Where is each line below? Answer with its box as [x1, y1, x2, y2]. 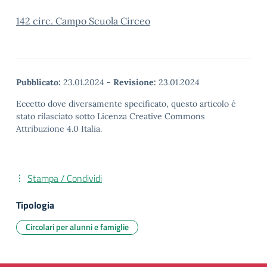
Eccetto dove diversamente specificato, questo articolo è [16, 98, 236, 109]
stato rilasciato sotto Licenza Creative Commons [16, 111, 205, 122]
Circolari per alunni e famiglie [26, 221, 129, 233]
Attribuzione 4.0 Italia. [16, 123, 102, 134]
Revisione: [113, 77, 156, 88]
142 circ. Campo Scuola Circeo [16, 15, 150, 27]
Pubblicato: [16, 77, 61, 88]
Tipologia [16, 198, 54, 212]
